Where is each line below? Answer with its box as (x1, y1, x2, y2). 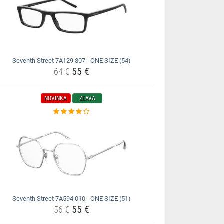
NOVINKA (44, 95, 67, 102)
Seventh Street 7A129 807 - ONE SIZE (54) (12, 57, 131, 64)
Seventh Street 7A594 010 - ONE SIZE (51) (12, 195, 131, 202)
